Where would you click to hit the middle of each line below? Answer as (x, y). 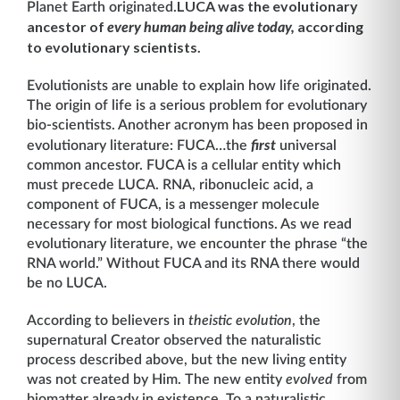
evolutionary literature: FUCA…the (139, 146)
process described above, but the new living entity (187, 360)
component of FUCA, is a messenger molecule (173, 204)
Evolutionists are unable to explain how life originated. (199, 86)
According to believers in (106, 321)
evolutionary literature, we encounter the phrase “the (197, 244)
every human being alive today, (201, 28)
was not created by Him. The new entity (156, 379)
